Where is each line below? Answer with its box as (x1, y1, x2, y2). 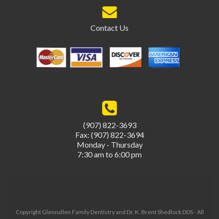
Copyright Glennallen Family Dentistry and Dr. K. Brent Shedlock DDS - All (15, 208, 204, 216)
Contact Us (90, 23, 129, 33)
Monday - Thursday (76, 139, 143, 149)
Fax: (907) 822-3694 (75, 130, 144, 139)
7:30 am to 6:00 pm (77, 149, 142, 159)
